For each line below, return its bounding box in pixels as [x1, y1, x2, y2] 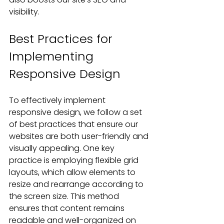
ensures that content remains [9, 202, 126, 214]
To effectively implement [9, 94, 107, 106]
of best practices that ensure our [9, 118, 140, 130]
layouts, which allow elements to [9, 166, 137, 178]
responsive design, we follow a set [9, 106, 144, 118]
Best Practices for [9, 30, 116, 47]
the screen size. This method [9, 190, 121, 202]
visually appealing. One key [9, 142, 116, 154]
